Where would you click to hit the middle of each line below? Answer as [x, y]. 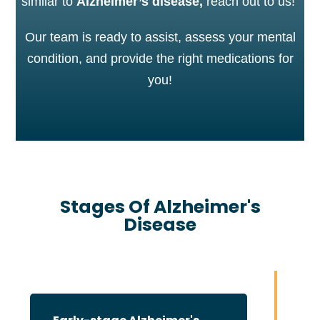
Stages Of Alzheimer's [160, 207]
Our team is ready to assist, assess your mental [160, 37]
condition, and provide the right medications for [160, 59]
